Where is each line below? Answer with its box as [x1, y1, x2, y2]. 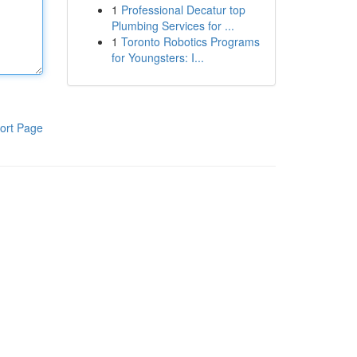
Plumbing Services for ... [111, 18, 234, 33]
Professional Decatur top [120, 2, 245, 18]
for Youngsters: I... [111, 49, 204, 65]
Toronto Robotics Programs [120, 33, 260, 49]
